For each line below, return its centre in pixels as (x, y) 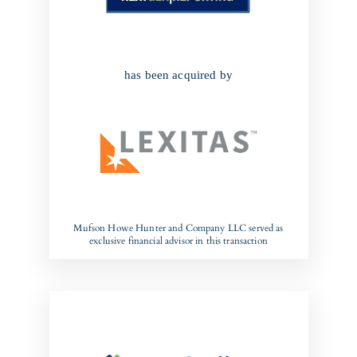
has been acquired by (178, 75)
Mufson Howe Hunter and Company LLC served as (178, 228)
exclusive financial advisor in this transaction (178, 241)
